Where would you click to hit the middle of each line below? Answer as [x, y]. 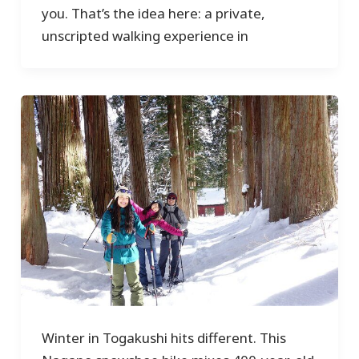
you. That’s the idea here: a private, [153, 14]
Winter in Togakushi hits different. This [163, 337]
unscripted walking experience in [145, 36]
